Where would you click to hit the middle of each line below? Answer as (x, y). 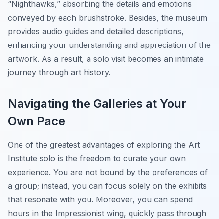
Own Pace (36, 121)
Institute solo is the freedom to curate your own (97, 159)
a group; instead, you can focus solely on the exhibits (107, 186)
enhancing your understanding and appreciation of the (109, 45)
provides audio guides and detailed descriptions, (96, 32)
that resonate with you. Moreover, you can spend (100, 200)
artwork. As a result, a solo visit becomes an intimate (106, 59)
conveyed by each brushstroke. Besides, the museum (108, 18)
